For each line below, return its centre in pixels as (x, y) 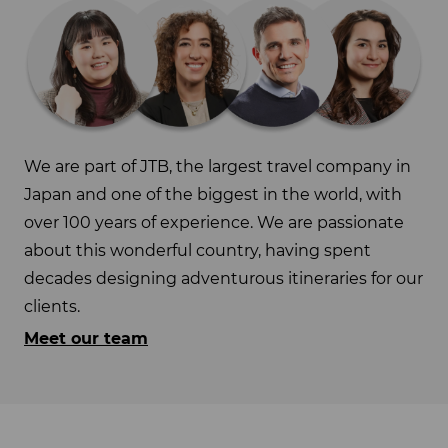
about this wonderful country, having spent (197, 250)
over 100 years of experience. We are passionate (214, 222)
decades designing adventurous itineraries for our (223, 278)
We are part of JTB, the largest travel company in (217, 166)
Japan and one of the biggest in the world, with (213, 194)
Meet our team (86, 339)
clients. (52, 306)
